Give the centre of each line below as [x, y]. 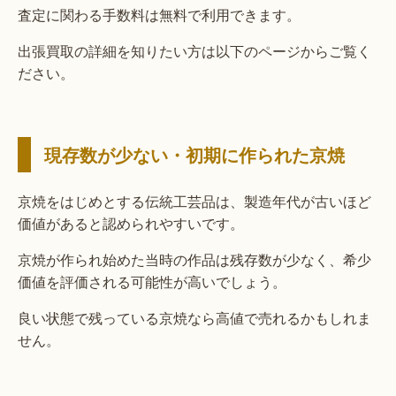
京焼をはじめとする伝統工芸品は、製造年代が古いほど [194, 201]
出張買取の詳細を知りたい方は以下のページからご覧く [194, 50]
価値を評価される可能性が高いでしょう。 [152, 281]
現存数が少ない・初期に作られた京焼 [194, 154]
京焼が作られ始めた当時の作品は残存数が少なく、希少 [194, 259]
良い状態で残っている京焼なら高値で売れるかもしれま [194, 317]
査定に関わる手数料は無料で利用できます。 [159, 14]
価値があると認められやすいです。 [131, 223]
